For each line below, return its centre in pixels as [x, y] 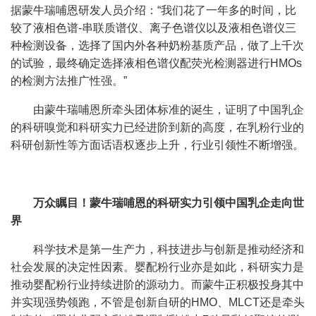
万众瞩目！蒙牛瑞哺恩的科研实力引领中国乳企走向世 [169, 202]
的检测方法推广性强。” [69, 80]
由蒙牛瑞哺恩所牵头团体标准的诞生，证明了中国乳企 [169, 109]
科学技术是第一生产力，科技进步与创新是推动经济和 [169, 249]
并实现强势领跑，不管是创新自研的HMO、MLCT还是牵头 [158, 302]
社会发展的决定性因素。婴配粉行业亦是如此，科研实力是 [157, 267]
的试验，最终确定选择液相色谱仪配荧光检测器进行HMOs [156, 63]
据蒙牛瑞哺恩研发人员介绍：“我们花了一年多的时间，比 [153, 10]
